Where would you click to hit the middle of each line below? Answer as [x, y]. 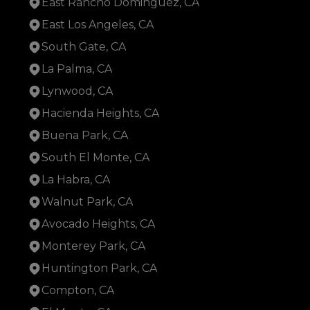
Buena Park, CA [85, 136]
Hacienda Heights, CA [100, 113]
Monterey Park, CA [93, 246]
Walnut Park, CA [87, 202]
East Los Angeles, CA [98, 25]
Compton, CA [78, 291]
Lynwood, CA [77, 91]
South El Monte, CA [95, 158]
